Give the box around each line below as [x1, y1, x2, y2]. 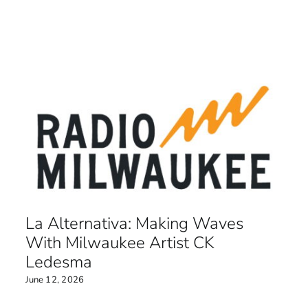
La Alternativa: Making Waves [25, 212, 244, 234]
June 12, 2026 [25, 274, 85, 287]
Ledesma [25, 250, 93, 273]
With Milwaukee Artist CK [25, 231, 215, 254]
